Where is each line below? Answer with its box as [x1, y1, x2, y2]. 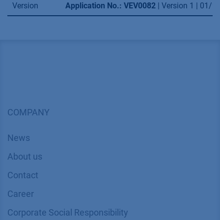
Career [7, 189, 34, 199]
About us [7, 151, 42, 162]
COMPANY [7, 108, 50, 117]
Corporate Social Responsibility [7, 207, 128, 218]
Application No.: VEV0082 [65, 1, 156, 10]
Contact [7, 170, 38, 180]
